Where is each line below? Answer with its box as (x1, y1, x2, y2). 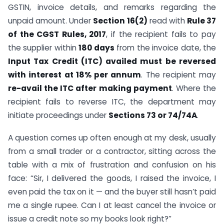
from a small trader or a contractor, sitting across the (8, 145, 216, 156)
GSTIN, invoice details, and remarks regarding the (8, 2, 216, 12)
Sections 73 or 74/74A (108, 110, 197, 120)
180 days (78, 42, 114, 53)
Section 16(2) (93, 15, 147, 26)
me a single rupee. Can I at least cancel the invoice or (8, 199, 216, 210)
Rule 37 (186, 15, 216, 26)
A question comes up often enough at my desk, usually (8, 132, 216, 143)
